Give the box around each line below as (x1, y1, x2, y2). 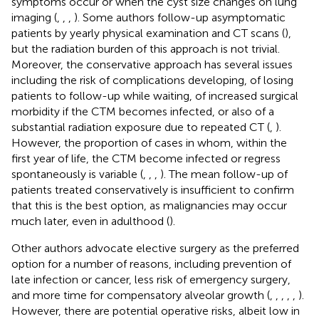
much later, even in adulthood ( (11, 214, 169, 228)
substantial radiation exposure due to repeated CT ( (11, 120, 270, 134)
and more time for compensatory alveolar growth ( (11, 288, 270, 302)
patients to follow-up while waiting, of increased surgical (11, 88, 298, 103)
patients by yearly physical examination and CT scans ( (11, 26, 285, 40)
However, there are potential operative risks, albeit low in (11, 303, 300, 318)
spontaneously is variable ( (11, 167, 143, 181)
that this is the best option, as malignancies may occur (11, 198, 287, 212)
